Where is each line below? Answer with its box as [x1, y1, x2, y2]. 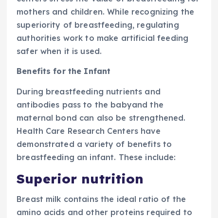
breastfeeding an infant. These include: [17, 152, 176, 162]
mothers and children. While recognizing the [17, 7, 195, 17]
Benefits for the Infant [17, 66, 111, 76]
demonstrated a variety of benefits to [17, 139, 172, 149]
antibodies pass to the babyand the [17, 99, 163, 109]
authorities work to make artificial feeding [17, 33, 189, 43]
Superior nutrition [17, 170, 144, 187]
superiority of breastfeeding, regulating [17, 20, 179, 30]
